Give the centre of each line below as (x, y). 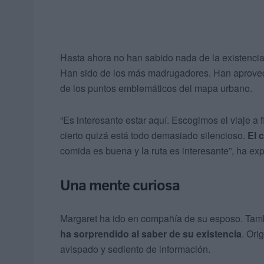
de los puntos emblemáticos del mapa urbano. (156, 88)
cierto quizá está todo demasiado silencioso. (154, 136)
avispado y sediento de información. (135, 249)
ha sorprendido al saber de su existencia (151, 234)
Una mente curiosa (120, 185)
